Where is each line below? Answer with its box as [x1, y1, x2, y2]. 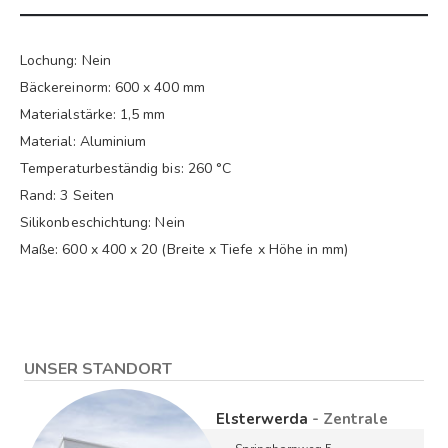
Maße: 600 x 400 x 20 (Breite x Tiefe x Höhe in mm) [20, 240, 349, 260]
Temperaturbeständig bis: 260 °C [20, 159, 232, 179]
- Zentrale [312, 409, 388, 430]
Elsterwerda [216, 409, 312, 430]
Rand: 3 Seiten [20, 186, 114, 206]
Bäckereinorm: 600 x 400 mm [20, 78, 205, 98]
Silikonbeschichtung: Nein [20, 213, 185, 233]
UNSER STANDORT [24, 358, 172, 381]
